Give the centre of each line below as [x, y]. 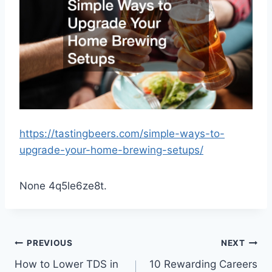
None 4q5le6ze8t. [63, 185]
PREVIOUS [50, 243]
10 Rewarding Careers [203, 264]
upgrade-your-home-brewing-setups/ [111, 150]
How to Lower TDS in [66, 264]
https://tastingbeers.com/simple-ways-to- [122, 133]
